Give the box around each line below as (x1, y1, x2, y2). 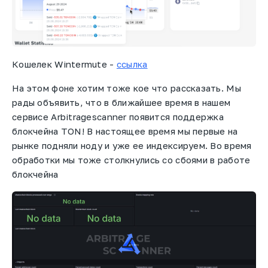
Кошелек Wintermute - (12, 58, 117, 69)
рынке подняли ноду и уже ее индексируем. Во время (12, 140, 252, 151)
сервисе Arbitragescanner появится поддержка (12, 111, 224, 123)
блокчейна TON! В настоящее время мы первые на (12, 126, 238, 137)
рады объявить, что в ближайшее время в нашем (12, 97, 231, 108)
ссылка (116, 58, 148, 69)
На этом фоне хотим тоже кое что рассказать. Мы (12, 83, 241, 94)
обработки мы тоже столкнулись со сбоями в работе (12, 154, 251, 166)
